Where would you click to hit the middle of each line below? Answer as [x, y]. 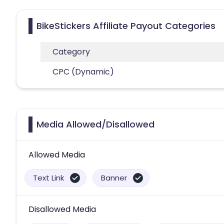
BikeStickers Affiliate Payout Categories [126, 25]
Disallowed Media [62, 209]
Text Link [48, 177]
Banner [114, 177]
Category [71, 51]
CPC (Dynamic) [83, 71]
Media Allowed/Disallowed [95, 124]
